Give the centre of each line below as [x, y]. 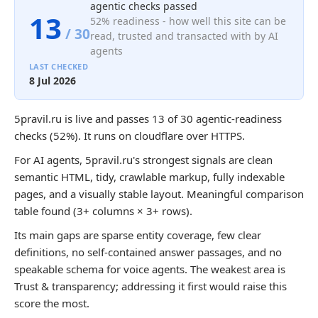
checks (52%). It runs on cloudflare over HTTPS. [130, 136]
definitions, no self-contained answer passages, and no [148, 252]
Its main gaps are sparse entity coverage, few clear [138, 235]
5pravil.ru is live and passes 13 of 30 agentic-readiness [148, 119]
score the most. [52, 303]
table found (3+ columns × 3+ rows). [103, 211]
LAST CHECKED [59, 66]
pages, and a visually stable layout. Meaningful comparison [159, 194]
